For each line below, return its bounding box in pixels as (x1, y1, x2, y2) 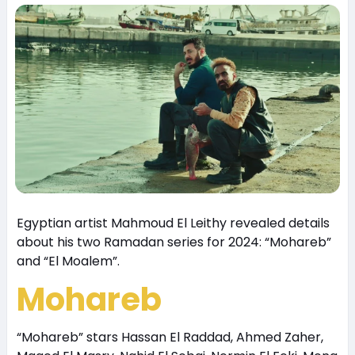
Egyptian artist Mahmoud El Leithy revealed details (16, 214, 330, 233)
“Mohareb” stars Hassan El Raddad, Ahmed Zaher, (16, 328, 323, 347)
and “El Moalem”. (16, 252, 120, 271)
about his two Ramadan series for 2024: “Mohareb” (16, 233, 331, 252)
